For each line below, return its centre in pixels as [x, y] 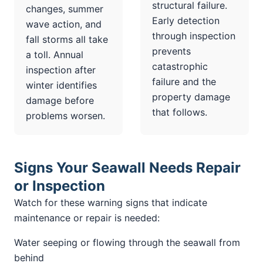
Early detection [186, 20]
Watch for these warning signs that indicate [111, 202]
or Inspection [60, 186]
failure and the [184, 81]
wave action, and [64, 24]
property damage [191, 97]
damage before [60, 100]
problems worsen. [65, 115]
